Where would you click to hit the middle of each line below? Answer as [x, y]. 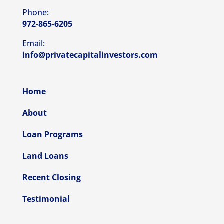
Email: [33, 44]
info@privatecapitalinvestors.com [90, 55]
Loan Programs [52, 135]
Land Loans [45, 156]
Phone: [35, 13]
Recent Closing [51, 178]
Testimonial [46, 199]
